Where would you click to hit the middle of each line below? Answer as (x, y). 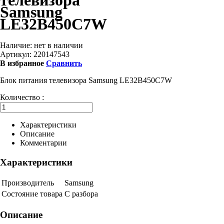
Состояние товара (32, 194)
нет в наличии (58, 45)
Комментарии (43, 142)
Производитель (28, 183)
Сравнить (64, 63)
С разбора (81, 194)
